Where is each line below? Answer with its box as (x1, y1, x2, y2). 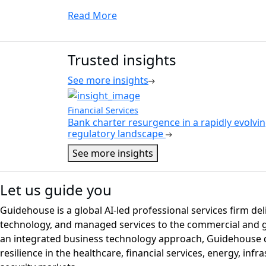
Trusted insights (68, 50, 176, 70)
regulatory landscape (68, 127, 166, 141)
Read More (68, 9, 117, 23)
